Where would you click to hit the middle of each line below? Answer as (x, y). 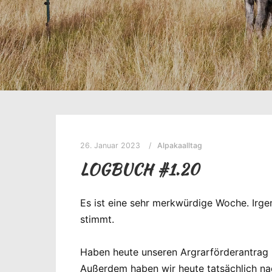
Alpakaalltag (180, 145)
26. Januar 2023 (110, 145)
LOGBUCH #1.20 (140, 169)
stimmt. (97, 219)
